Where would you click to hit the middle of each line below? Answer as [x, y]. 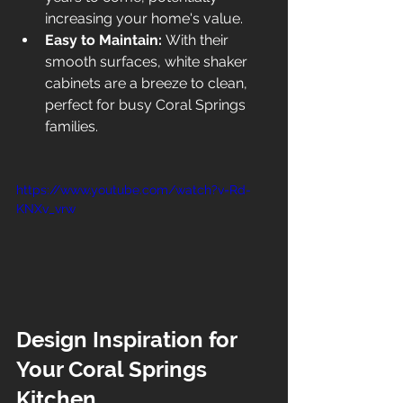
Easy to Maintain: [103, 40]
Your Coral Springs [114, 369]
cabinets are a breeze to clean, [148, 83]
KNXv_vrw [46, 209]
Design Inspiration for [129, 339]
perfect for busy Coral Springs [147, 105]
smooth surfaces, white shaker [148, 62]
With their [197, 40]
